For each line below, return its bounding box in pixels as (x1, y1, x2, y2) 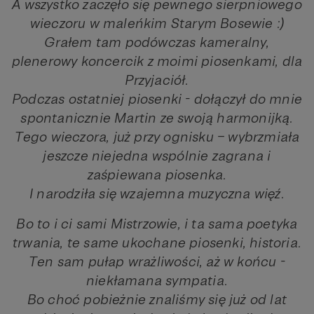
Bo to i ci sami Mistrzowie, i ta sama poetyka (16, 215, 298, 233)
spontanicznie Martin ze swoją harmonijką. (20, 109, 294, 127)
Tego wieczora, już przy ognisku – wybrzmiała (14, 128, 300, 146)
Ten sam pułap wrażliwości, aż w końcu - (29, 253, 285, 271)
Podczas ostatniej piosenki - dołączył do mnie (11, 90, 302, 108)
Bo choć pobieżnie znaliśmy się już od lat (27, 291, 287, 308)
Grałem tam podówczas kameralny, (44, 34, 270, 51)
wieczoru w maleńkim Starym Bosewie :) (29, 15, 285, 32)
